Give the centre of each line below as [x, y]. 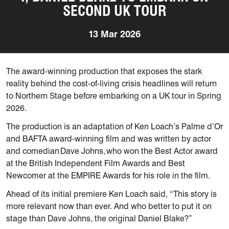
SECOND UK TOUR [114, 10]
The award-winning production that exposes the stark [104, 71]
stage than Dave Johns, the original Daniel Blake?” [99, 218]
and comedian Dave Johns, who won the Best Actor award [112, 151]
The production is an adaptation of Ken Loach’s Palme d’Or [114, 126]
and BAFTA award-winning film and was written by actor [109, 139]
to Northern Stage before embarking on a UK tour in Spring [114, 96]
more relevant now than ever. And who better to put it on [109, 206]
